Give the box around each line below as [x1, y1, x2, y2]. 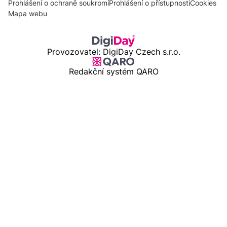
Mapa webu [8, 9, 47, 18]
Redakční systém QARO [68, 66, 159, 77]
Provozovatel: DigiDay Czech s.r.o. [47, 47, 180, 57]
